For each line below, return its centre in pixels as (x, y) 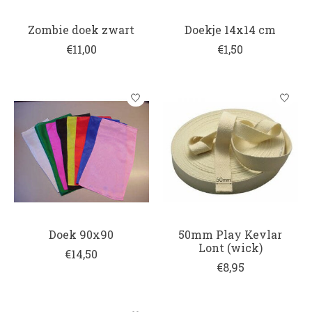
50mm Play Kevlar (231, 235)
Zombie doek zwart (81, 30)
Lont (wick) (230, 248)
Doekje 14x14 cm (231, 30)
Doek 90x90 (81, 235)
